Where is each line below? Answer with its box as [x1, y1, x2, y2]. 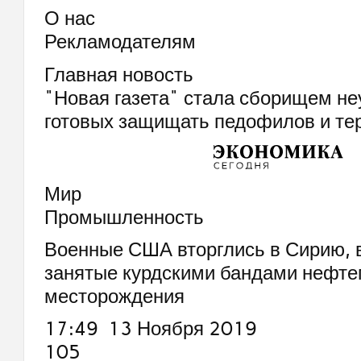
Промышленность [44, 205, 204, 229]
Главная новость [44, 62, 193, 86]
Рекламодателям [44, 30, 196, 54]
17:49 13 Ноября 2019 [44, 317, 257, 341]
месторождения [44, 284, 185, 308]
